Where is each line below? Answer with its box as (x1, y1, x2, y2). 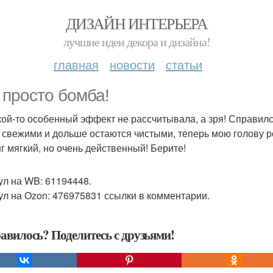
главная (54, 55, 99, 73)
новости (110, 55, 155, 73)
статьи (166, 55, 202, 73)
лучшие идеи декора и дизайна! (63, 34, 210, 50)
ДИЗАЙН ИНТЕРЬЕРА (65, 13, 208, 34)
